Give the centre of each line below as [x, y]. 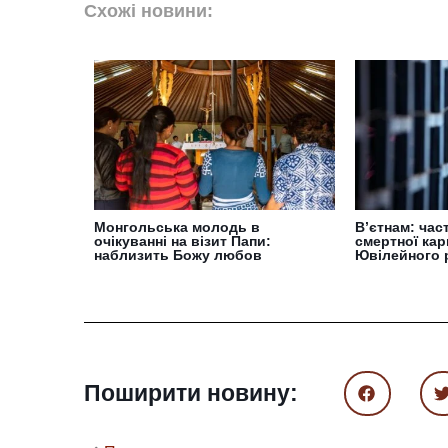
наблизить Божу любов [178, 255]
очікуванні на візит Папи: [182, 241]
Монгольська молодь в [177, 227]
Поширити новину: [191, 392]
